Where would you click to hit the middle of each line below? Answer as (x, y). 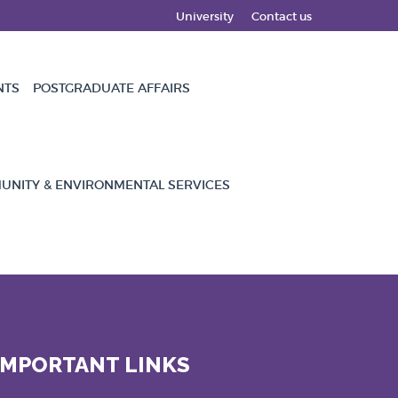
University (205, 16)
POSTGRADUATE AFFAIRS (111, 88)
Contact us (282, 16)
